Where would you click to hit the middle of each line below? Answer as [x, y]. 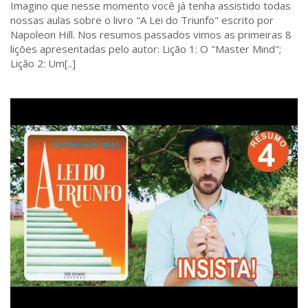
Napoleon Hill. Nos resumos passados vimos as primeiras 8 [151, 34]
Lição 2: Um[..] [43, 63]
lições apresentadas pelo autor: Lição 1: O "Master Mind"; [146, 48]
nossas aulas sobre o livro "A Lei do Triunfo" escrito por [142, 20]
